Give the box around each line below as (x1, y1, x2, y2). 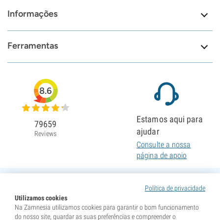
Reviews (34, 130, 56, 138)
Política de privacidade (145, 184, 205, 192)
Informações (7, 8, 57, 20)
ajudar (137, 126, 159, 137)
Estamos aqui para (137, 114, 203, 125)
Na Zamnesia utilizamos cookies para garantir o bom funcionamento (15, 203, 199, 211)
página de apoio (137, 151, 187, 161)
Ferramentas (7, 40, 58, 52)
